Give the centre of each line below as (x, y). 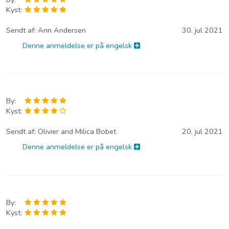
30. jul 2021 (202, 30)
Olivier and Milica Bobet (77, 132)
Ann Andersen (62, 30)
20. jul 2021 (202, 132)
